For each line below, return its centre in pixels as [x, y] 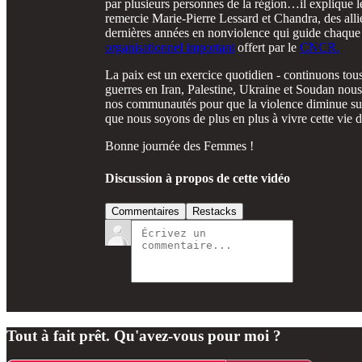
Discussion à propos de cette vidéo [198, 178]
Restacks [215, 211]
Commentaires [145, 211]
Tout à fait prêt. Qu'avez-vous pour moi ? [144, 335]
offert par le [267, 48]
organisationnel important [170, 48]
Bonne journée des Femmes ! [179, 146]
